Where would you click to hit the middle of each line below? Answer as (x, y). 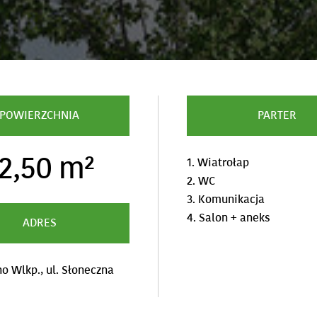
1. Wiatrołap (218, 163)
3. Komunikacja (226, 200)
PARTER (277, 115)
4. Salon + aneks (229, 218)
